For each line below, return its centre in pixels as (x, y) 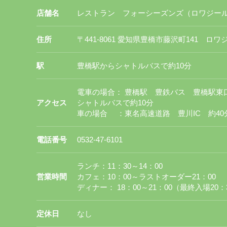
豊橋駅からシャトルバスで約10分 (134, 66)
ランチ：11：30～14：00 (120, 166)
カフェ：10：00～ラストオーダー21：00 (146, 177)
